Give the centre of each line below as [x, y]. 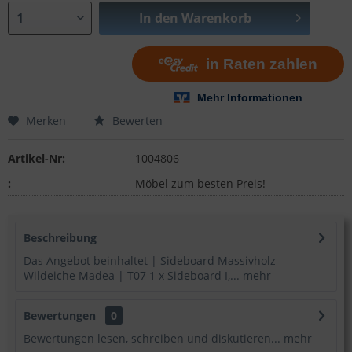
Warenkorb [216, 18]
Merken [46, 120]
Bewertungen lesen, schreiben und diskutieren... [152, 339]
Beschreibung [60, 238]
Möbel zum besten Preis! [200, 183]
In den [158, 18]
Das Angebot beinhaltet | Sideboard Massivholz [149, 261]
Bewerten [136, 120]
